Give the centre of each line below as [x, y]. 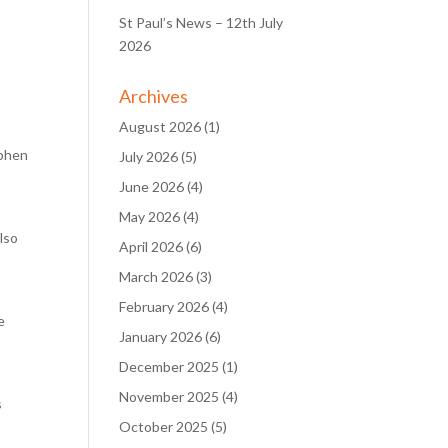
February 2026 [164, 306]
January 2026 [161, 336]
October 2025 [164, 426]
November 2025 [169, 396]
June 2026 [152, 186]
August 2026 [160, 126]
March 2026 [156, 276]
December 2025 [169, 366]
